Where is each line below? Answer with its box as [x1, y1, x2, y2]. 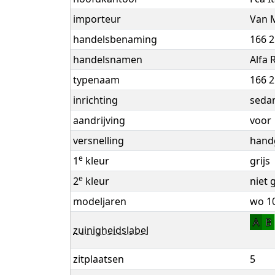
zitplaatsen [73, 252, 124, 266]
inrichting [73, 93, 118, 107]
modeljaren [73, 195, 126, 209]
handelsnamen [73, 53, 142, 67]
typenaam [73, 73, 120, 87]
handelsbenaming [73, 33, 157, 47]
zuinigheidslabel [73, 223, 149, 238]
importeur [73, 12, 121, 26]
